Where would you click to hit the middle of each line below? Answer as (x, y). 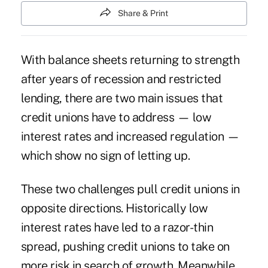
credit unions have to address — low (116, 118)
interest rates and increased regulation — (130, 137)
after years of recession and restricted (121, 79)
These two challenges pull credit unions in (130, 189)
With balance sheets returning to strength (130, 60)
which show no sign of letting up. (105, 156)
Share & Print (143, 13)
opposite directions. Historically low (114, 208)
